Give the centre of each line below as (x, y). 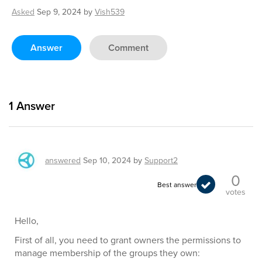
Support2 (161, 160)
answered (63, 160)
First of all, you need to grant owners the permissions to (128, 240)
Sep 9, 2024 (59, 12)
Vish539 (110, 12)
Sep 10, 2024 (107, 160)
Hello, (27, 220)
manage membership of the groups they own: (107, 253)
